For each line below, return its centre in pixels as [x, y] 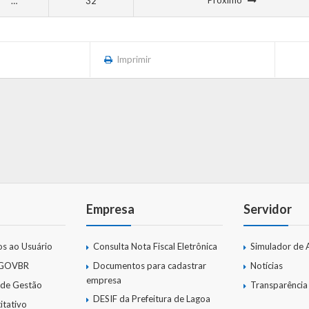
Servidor [268, 209]
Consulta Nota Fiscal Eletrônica [155, 247]
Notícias [267, 266]
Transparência [279, 285]
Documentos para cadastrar [150, 266]
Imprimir [134, 60]
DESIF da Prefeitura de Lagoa [152, 298]
